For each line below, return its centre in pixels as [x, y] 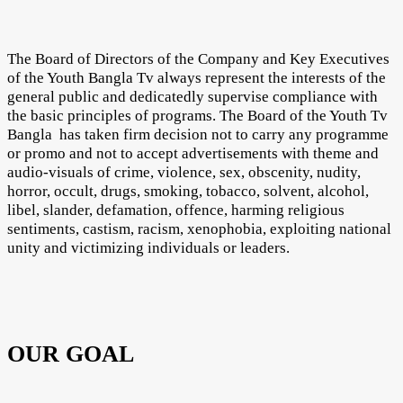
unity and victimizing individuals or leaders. [148, 248]
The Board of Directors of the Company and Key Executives [198, 59]
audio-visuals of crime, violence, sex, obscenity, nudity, [184, 173]
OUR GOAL [71, 354]
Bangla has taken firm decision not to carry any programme [198, 135]
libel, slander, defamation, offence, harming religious [176, 210]
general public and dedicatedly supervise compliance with [193, 97]
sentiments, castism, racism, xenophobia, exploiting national [199, 229]
